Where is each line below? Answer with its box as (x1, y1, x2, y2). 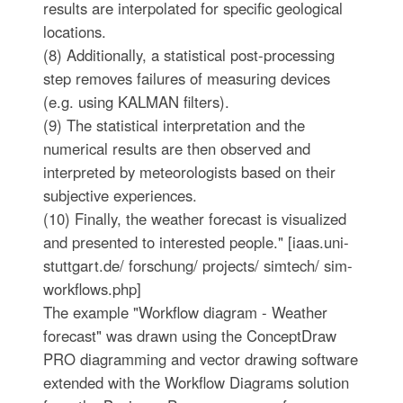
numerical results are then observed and (42, 138, 310, 159)
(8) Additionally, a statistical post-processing (42, 44, 335, 66)
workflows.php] (42, 278, 141, 300)
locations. (42, 21, 106, 42)
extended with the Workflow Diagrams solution (42, 372, 349, 393)
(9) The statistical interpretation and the (42, 114, 305, 136)
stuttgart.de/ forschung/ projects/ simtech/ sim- (42, 255, 353, 276)
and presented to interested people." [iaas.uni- (42, 231, 349, 253)
